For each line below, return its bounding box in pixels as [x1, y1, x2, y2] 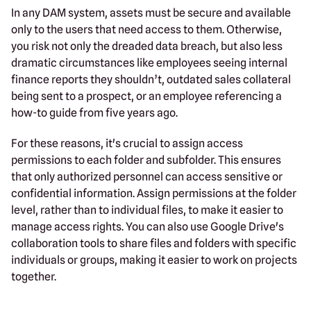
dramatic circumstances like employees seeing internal [11, 56, 287, 69]
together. [11, 269, 56, 283]
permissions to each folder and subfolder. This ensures [11, 153, 281, 167]
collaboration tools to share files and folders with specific [11, 236, 296, 250]
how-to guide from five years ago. [11, 106, 178, 119]
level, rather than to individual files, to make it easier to [11, 203, 283, 217]
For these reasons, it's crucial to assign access [11, 136, 243, 150]
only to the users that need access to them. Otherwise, [11, 22, 282, 36]
